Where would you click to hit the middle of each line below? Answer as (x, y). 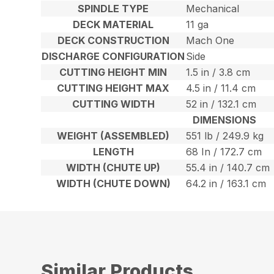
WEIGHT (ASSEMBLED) (113, 136)
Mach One (210, 41)
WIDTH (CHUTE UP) (113, 168)
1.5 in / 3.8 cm (218, 72)
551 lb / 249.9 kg (225, 136)
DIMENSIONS (225, 120)
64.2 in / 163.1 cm (226, 184)
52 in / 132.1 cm (221, 104)
